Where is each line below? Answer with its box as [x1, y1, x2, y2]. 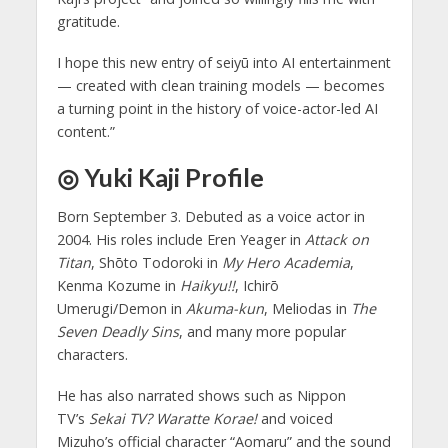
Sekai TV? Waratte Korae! [88, 409, 257, 429]
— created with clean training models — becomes [56, 75, 385, 95]
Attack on [304, 230, 369, 250]
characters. [56, 345, 128, 365]
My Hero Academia [221, 253, 350, 273]
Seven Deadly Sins [56, 322, 179, 342]
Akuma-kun [185, 299, 264, 319]
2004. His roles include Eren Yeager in [56, 230, 305, 250]
